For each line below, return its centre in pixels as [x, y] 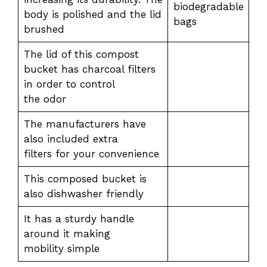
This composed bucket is [85, 178]
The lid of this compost [81, 54]
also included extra [71, 139]
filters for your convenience [93, 153]
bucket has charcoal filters [89, 69]
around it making [67, 233]
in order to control [69, 84]
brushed [46, 29]
